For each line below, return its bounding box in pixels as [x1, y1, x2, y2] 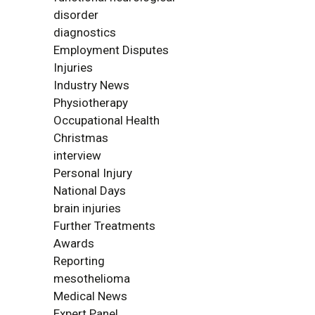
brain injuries [53, 201, 121, 215]
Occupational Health [53, 113, 160, 127]
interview [53, 148, 101, 162]
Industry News [53, 78, 129, 92]
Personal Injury [53, 166, 132, 180]
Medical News [53, 289, 127, 303]
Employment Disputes [53, 43, 169, 57]
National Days [53, 184, 126, 198]
